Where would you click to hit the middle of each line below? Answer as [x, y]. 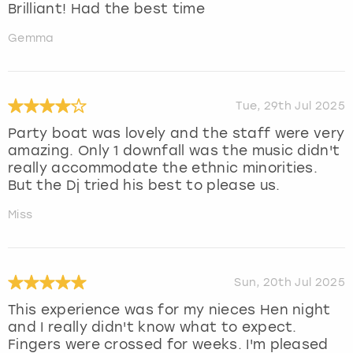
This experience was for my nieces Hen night [169, 309]
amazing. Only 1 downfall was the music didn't [174, 150]
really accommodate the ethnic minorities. [163, 167]
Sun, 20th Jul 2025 [290, 283]
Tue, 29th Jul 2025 [290, 106]
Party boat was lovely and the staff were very [176, 133]
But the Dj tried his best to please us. [144, 185]
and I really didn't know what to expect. [152, 327]
